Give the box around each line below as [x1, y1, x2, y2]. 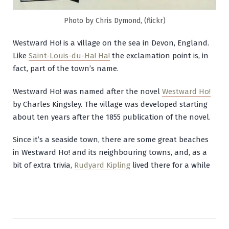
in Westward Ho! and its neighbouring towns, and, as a [13, 148, 207, 157]
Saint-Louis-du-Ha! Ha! [29, 51, 110, 60]
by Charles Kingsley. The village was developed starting [13, 99, 208, 109]
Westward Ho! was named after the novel [13, 86, 162, 96]
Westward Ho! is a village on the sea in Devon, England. [13, 38, 209, 48]
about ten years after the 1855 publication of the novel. [13, 112, 211, 122]
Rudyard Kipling [74, 161, 130, 170]
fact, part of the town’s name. [13, 63, 119, 73]
